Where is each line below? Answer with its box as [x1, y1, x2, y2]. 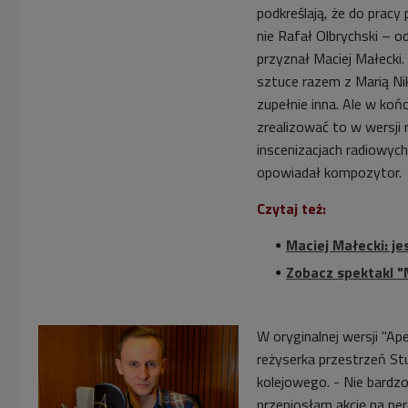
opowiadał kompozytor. [257, 161, 402, 184]
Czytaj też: [257, 198, 326, 220]
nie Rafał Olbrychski [257, 25, 382, 47]
